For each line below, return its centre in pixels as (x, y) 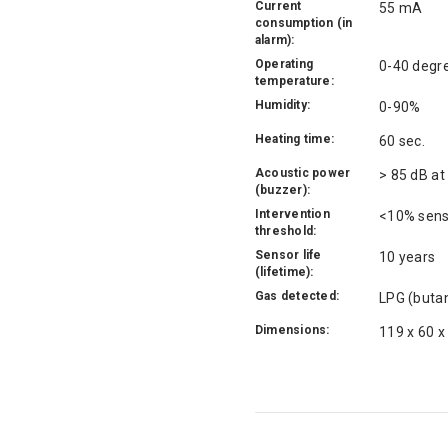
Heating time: (295, 138)
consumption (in (304, 22)
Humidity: (283, 104)
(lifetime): (284, 271)
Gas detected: (297, 295)
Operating (284, 63)
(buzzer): (283, 189)
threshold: (286, 230)
